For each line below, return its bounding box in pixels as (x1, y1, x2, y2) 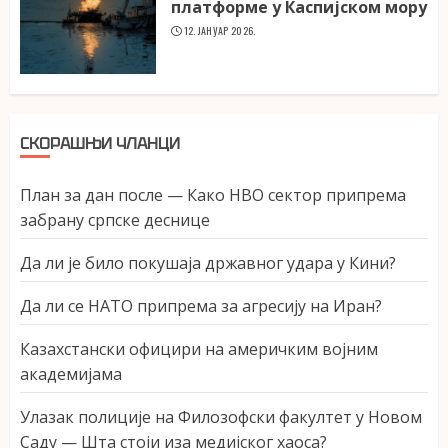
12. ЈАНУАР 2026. (183, 22, 256, 38)
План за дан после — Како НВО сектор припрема (20, 184, 406, 206)
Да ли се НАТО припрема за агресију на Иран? (20, 295, 382, 317)
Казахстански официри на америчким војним (20, 338, 378, 360)
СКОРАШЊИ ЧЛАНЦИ (20, 133, 180, 154)
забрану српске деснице (20, 209, 210, 231)
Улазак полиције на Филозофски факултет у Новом (20, 406, 422, 428)
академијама (20, 363, 122, 385)
